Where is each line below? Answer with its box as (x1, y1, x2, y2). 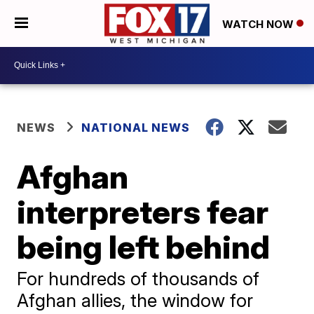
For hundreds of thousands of (17, 267, 260, 289)
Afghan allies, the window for (17, 289, 254, 311)
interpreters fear (17, 191, 269, 231)
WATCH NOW (222, 17, 296, 31)
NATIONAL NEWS (81, 120, 191, 135)
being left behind (17, 226, 271, 266)
